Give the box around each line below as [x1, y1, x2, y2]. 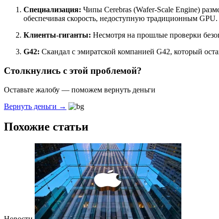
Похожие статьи [4, 120, 88, 133]
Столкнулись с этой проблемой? [4, 65, 142, 76]
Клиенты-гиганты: [23, 31, 91, 40]
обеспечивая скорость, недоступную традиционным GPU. [23, 14, 218, 23]
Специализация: [23, 5, 81, 14]
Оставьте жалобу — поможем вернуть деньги [4, 85, 155, 94]
